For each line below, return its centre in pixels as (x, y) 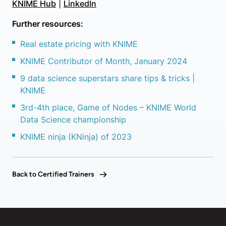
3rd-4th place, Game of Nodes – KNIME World (108, 107)
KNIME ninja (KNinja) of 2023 (76, 137)
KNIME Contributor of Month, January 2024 (104, 61)
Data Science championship (73, 120)
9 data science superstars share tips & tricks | (107, 78)
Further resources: (48, 24)
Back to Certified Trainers (53, 174)
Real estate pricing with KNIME (79, 44)
